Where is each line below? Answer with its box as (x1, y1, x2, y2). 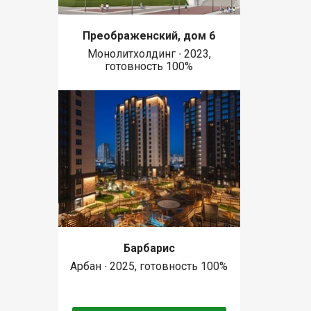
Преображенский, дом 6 (83, 28, 216, 42)
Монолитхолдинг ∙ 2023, (87, 47, 211, 60)
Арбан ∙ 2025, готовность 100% (70, 260, 228, 274)
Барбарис (123, 242, 175, 255)
